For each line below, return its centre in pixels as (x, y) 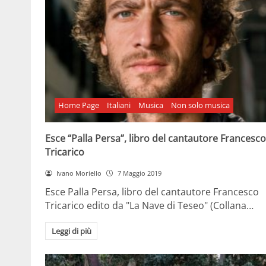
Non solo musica (200, 105)
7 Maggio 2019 (139, 173)
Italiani (119, 105)
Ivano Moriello (79, 173)
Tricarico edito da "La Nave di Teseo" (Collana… (149, 206)
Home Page (79, 105)
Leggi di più (71, 231)
